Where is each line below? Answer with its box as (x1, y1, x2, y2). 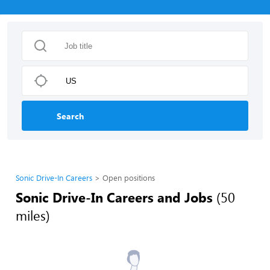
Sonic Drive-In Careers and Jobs (16, 188, 213, 206)
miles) (16, 206, 50, 224)
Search (57, 110, 84, 122)
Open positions (102, 172, 155, 183)
